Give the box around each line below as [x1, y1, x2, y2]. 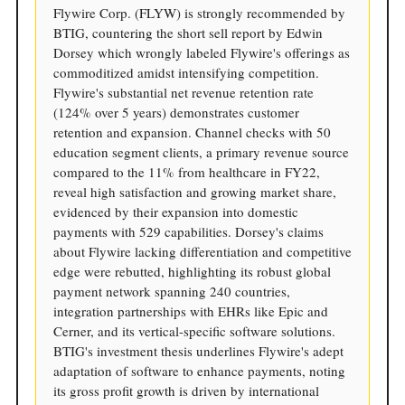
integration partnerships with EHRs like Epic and [53, 301, 328, 320]
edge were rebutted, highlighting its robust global [53, 261, 331, 280]
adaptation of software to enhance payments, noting [53, 361, 345, 380]
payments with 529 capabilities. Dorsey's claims [53, 221, 324, 240]
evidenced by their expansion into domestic [53, 202, 298, 221]
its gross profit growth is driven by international [53, 381, 319, 400]
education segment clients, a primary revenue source [53, 142, 349, 161]
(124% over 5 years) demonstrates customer [53, 102, 299, 121]
